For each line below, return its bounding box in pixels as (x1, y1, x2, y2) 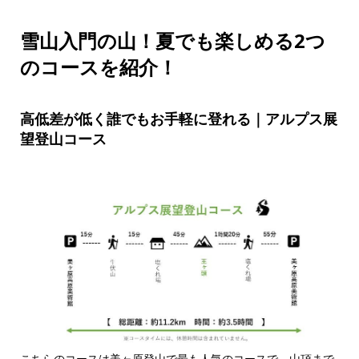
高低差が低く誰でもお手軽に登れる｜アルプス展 (19, 108, 337, 128)
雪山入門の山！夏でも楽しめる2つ (19, 26, 325, 54)
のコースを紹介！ (19, 53, 177, 80)
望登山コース (19, 128, 107, 148)
